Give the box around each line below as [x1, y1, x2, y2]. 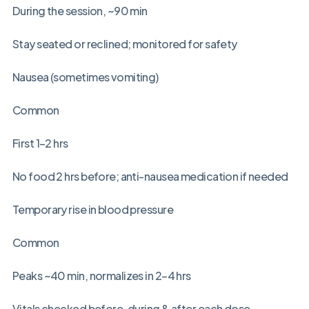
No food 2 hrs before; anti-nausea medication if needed [12, 169, 288, 184]
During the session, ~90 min [12, 3, 148, 19]
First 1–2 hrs [12, 136, 68, 151]
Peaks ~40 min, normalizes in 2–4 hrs [12, 268, 191, 283]
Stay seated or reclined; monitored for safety [12, 37, 237, 52]
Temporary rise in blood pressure [12, 202, 173, 217]
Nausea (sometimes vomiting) [12, 70, 159, 85]
